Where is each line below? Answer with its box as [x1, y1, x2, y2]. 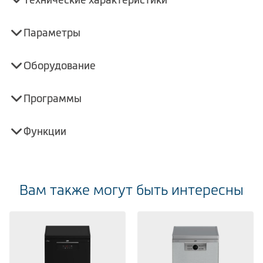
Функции [23, 125, 66, 137]
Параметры [23, 26, 80, 39]
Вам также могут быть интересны [19, 182, 244, 198]
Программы [23, 92, 82, 104]
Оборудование [23, 59, 96, 72]
